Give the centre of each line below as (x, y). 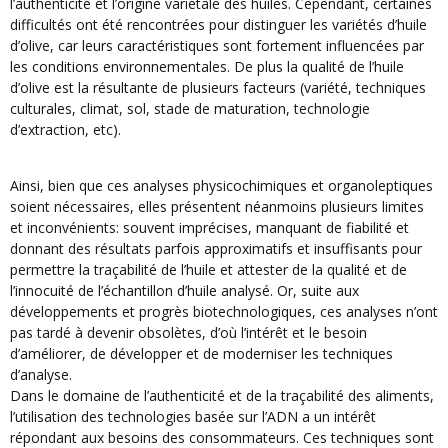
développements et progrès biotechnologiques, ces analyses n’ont (224, 312)
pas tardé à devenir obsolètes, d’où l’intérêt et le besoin (188, 333)
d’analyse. (41, 375)
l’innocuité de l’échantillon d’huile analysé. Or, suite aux (184, 291)
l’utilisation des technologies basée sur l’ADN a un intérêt (193, 417)
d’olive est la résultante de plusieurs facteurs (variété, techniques (218, 87)
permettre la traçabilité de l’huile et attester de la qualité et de (208, 270)
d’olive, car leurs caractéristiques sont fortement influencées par (217, 45)
